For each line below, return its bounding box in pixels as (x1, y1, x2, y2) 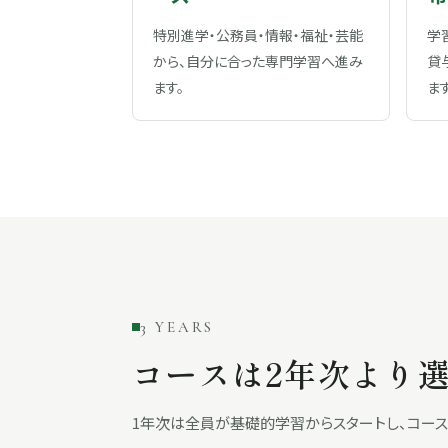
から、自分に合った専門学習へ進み (153, 51, 363, 71)
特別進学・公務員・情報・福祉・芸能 (153, 25, 363, 45)
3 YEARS (140, 318, 214, 336)
